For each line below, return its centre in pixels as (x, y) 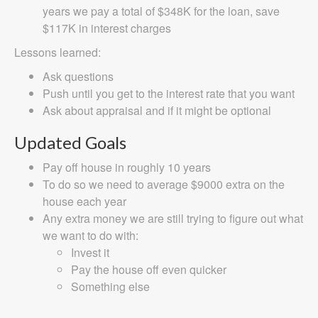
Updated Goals (70, 142)
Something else (110, 286)
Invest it (90, 252)
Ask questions (78, 76)
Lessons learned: (57, 52)
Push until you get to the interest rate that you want (169, 93)
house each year (84, 201)
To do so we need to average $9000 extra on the (164, 184)
